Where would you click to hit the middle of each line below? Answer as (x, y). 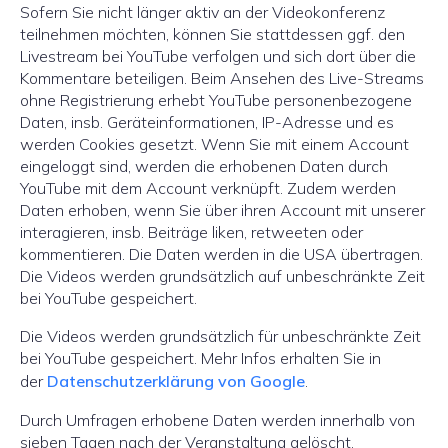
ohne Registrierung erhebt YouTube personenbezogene (216, 100)
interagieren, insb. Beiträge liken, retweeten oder (191, 232)
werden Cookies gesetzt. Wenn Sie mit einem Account (214, 144)
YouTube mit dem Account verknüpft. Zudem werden (208, 188)
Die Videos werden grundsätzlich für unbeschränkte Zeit (220, 336)
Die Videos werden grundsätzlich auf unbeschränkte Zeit (222, 276)
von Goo (248, 381)
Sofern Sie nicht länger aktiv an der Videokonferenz (202, 12)
